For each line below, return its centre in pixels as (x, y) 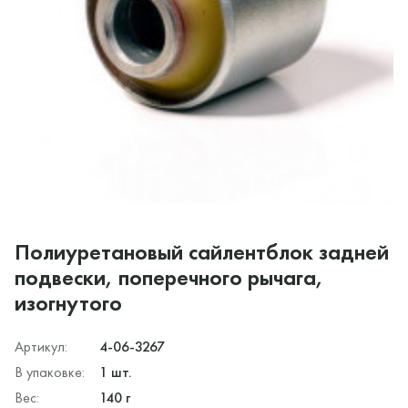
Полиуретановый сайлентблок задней (202, 251)
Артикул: (41, 346)
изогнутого (68, 302)
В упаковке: (50, 372)
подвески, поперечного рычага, (169, 277)
